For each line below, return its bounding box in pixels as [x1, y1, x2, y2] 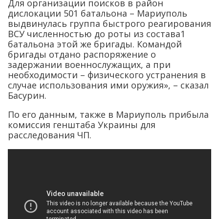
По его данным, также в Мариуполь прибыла [8, 109, 209, 120]
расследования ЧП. [8, 129, 91, 141]
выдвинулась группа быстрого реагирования [8, 18, 211, 29]
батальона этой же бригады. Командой [8, 38, 182, 50]
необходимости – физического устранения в [8, 69, 206, 81]
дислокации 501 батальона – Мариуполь [8, 7, 187, 19]
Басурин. [8, 89, 46, 101]
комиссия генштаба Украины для [8, 119, 155, 131]
